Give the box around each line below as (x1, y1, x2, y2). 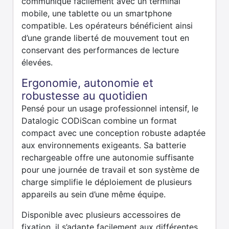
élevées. (21, 57, 53, 67)
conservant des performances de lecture (21, 44, 179, 55)
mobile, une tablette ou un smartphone (21, 8, 172, 18)
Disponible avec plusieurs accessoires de (21, 209, 180, 220)
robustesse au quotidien (21, 88, 148, 102)
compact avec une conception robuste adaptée (21, 127, 205, 138)
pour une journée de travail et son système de (21, 164, 199, 175)
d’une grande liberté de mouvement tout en (21, 32, 189, 43)
